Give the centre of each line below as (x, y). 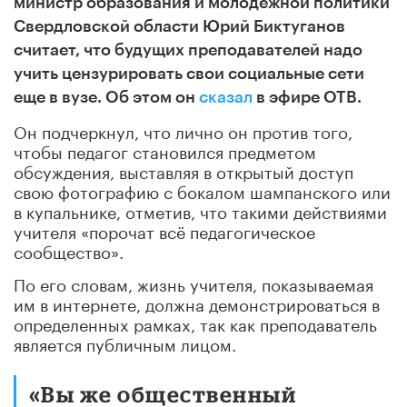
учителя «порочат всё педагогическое (164, 229)
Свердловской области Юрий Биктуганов (179, 26)
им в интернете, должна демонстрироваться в (197, 302)
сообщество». (69, 249)
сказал (226, 97)
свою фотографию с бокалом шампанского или (202, 189)
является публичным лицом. (125, 342)
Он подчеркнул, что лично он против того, (183, 129)
